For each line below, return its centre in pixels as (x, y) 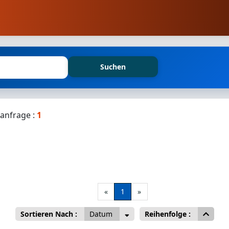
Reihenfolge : (168, 214)
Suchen (113, 66)
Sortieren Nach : (50, 214)
